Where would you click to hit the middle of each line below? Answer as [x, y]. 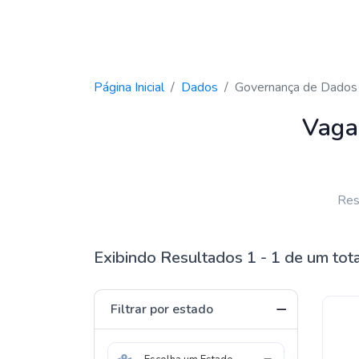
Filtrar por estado [162, 309]
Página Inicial [129, 87]
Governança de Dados [296, 87]
